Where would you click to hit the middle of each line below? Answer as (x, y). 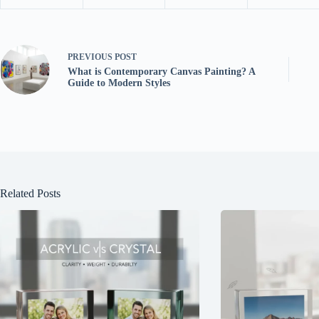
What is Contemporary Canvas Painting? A (161, 72)
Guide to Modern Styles (119, 83)
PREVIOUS (91, 57)
